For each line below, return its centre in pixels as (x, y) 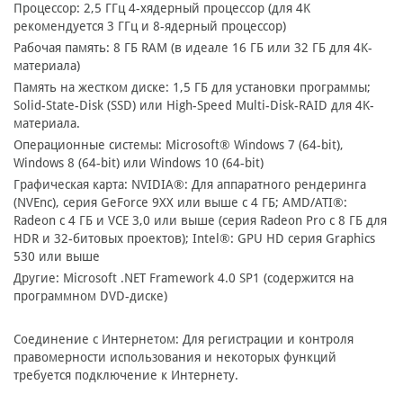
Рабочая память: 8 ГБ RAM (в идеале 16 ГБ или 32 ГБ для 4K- (193, 48)
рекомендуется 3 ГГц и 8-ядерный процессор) (150, 27)
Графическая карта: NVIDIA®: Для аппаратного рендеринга (190, 185)
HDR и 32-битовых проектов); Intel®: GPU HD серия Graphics (194, 239)
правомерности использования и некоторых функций (175, 358)
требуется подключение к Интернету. (126, 376)
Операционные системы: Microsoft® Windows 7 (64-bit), (179, 145)
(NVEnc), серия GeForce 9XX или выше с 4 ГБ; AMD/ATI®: (180, 203)
